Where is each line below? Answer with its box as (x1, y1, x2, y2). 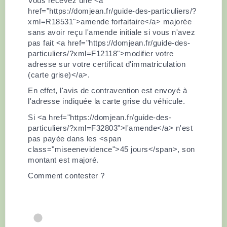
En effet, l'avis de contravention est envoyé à (28, 86, 187, 95)
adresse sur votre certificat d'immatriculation (28, 59, 185, 68)
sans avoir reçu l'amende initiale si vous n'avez (28, 27, 195, 36)
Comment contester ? (28, 171, 105, 180)
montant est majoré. (28, 155, 99, 164)
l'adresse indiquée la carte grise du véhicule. (28, 97, 185, 105)
